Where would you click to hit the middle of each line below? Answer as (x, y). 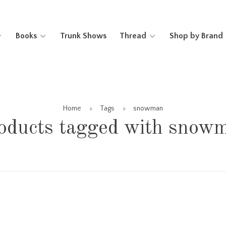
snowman (148, 108)
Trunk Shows (83, 36)
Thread (133, 36)
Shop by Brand (196, 36)
